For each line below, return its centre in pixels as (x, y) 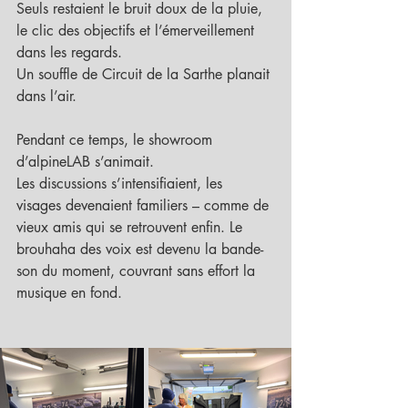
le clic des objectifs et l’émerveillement (138, 31)
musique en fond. (69, 293)
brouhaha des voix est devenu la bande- (140, 250)
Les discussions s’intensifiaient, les (122, 184)
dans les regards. (69, 53)
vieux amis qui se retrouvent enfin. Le (132, 228)
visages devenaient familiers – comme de (145, 206)
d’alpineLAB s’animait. (85, 162)
